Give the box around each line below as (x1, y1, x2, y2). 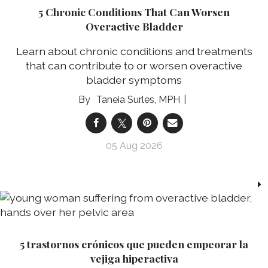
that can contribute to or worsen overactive (26, 59, 242, 72)
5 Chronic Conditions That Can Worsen (38, 4, 230, 19)
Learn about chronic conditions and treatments (16, 45, 252, 58)
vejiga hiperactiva (90, 251, 178, 266)
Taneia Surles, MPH (96, 94, 180, 106)
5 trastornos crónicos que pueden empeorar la (20, 237, 248, 251)
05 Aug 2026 (105, 140, 163, 152)
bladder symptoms (86, 74, 182, 87)
